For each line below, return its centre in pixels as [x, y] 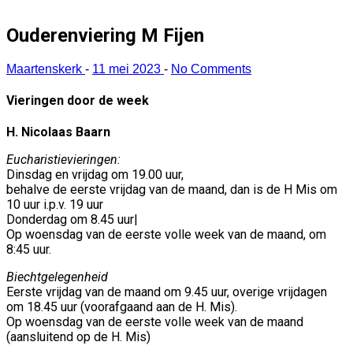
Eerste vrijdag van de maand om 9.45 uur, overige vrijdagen [167, 292]
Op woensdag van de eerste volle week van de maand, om [166, 235]
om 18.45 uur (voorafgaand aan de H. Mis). [122, 307]
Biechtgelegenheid [57, 277]
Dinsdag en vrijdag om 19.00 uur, [95, 175]
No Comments [211, 69]
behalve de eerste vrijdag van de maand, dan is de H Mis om [172, 190]
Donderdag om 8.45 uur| [72, 220]
